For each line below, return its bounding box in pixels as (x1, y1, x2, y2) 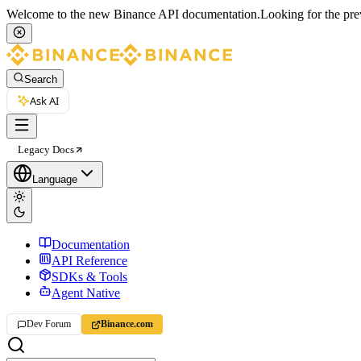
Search (24, 73, 57, 86)
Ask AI (30, 93, 59, 109)
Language (32, 173, 77, 186)
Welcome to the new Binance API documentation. (6, 7, 260, 21)
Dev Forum (27, 318, 71, 330)
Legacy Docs (18, 143, 74, 156)
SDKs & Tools (52, 270, 127, 284)
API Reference (52, 254, 127, 268)
